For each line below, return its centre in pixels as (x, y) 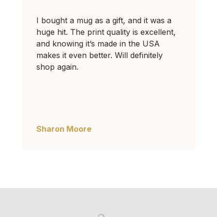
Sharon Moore (64, 129)
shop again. (57, 67)
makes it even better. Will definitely (99, 55)
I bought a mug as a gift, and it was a (104, 20)
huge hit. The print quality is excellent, (106, 32)
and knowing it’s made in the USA (98, 44)
